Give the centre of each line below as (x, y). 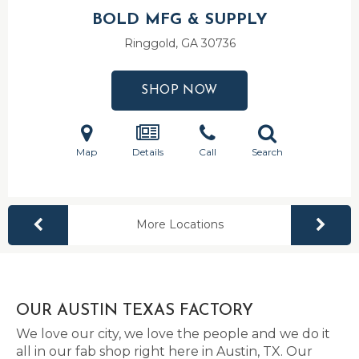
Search (267, 152)
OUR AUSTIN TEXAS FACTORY (135, 311)
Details (148, 152)
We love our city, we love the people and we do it (173, 334)
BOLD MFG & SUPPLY (179, 20)
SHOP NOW (179, 91)
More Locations (179, 224)
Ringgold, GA (162, 43)
